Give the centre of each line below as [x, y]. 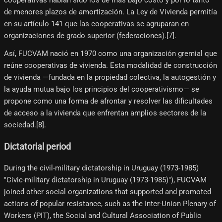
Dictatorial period [37, 146]
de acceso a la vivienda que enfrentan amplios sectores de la [105, 113]
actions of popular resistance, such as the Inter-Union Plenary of [110, 204]
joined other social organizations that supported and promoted [108, 192]
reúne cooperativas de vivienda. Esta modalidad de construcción [111, 65]
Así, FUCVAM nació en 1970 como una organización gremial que [111, 53]
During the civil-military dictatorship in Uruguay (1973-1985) [101, 168]
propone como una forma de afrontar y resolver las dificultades [108, 101]
